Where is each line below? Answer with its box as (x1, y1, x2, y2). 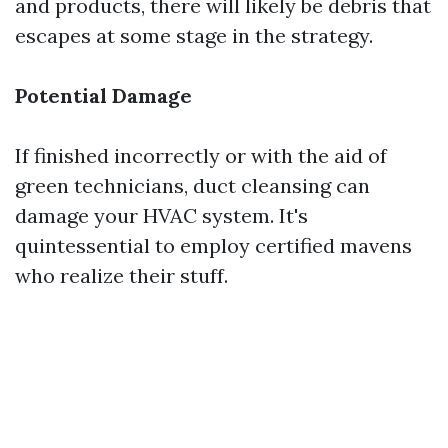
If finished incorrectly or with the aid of (15, 143, 387, 168)
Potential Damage (15, 83, 192, 108)
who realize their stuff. (15, 263, 228, 288)
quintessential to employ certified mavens (15, 233, 412, 258)
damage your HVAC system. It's (15, 203, 308, 228)
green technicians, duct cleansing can (15, 173, 370, 198)
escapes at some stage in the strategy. (15, 23, 373, 48)
